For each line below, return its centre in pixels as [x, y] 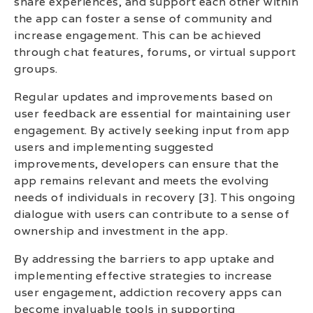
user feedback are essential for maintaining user [152, 113]
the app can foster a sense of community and [143, 18]
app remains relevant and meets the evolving [141, 180]
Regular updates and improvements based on [144, 96]
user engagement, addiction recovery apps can [148, 292]
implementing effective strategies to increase [143, 275]
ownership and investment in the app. [121, 231]
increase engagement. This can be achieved [138, 35]
